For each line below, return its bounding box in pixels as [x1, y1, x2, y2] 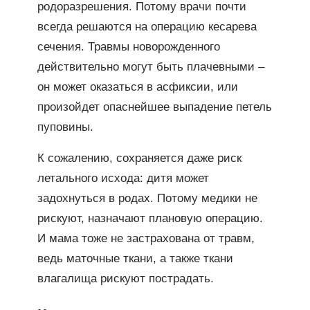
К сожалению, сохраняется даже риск [37, 152, 241, 165]
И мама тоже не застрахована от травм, [37, 232, 255, 246]
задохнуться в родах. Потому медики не [37, 192, 257, 206]
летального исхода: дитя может [37, 172, 209, 185]
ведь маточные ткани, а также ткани [37, 252, 233, 266]
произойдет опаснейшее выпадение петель [37, 100, 272, 113]
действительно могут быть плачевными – [37, 60, 264, 73]
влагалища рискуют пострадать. [37, 272, 214, 286]
